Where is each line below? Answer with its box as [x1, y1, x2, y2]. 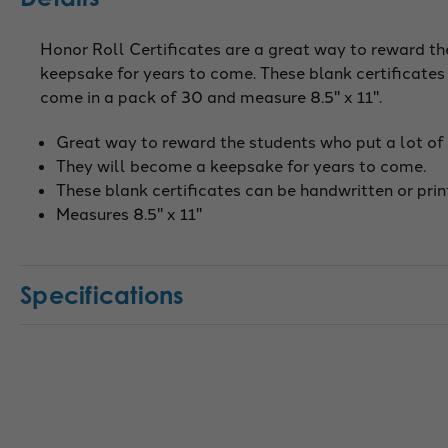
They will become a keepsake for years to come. [56, 153, 427, 176]
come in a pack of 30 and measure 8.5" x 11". [40, 84, 382, 107]
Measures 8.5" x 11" [56, 201, 203, 224]
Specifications [20, 279, 185, 310]
